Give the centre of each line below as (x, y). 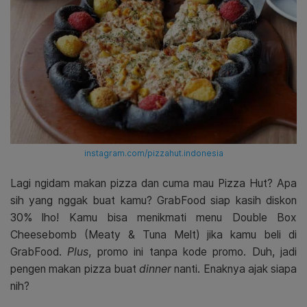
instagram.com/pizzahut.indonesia (153, 153)
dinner (157, 269)
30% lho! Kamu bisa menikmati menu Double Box (153, 217)
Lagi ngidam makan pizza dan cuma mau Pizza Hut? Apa (153, 183)
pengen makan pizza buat (75, 269)
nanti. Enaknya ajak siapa (235, 269)
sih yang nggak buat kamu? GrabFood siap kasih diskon (153, 200)
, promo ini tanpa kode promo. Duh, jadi (193, 251)
